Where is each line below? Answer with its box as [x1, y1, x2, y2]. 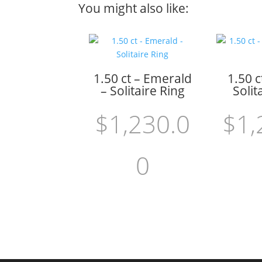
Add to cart [101, 204, 161, 220]
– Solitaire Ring [100, 82, 185, 99]
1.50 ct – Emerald [93, 70, 192, 87]
